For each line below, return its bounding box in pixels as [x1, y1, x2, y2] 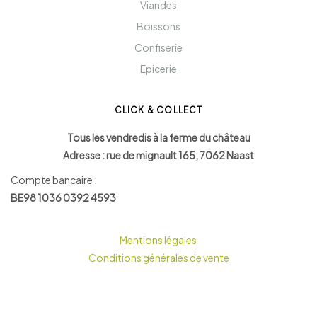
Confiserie [134, 40, 183, 54]
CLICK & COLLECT [114, 104, 203, 115]
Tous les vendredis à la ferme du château [67, 130, 250, 144]
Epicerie [140, 62, 177, 75]
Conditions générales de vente [88, 250, 229, 264]
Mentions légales [119, 233, 198, 246]
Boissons [137, 19, 180, 33]
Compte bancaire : [11, 173, 97, 186]
